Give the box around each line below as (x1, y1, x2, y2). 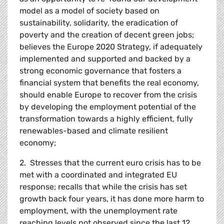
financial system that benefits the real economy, (19, 78, 199, 88)
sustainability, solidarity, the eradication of (19, 18, 178, 28)
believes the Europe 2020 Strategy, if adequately (19, 42, 202, 52)
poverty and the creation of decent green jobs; (19, 30, 194, 40)
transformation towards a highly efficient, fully (19, 114, 193, 124)
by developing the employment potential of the (19, 102, 196, 112)
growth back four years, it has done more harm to (19, 194, 204, 204)
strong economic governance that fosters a (19, 66, 181, 76)
